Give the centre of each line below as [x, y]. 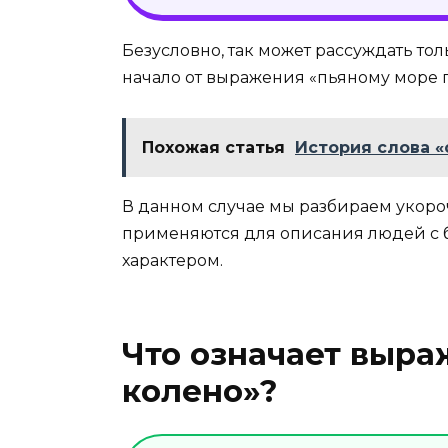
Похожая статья [213, 148]
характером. [172, 261]
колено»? [200, 391]
